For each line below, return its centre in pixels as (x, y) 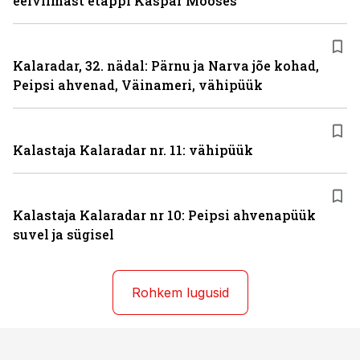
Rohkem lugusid (180, 292)
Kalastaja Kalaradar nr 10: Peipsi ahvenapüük (164, 215)
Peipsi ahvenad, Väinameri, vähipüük (138, 85)
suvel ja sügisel (63, 234)
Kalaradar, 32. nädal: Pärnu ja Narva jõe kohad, (166, 65)
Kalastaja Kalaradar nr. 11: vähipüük (133, 150)
